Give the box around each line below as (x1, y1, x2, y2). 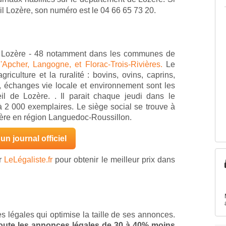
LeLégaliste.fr (4, 155, 53, 164)
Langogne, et (33, 60, 85, 69)
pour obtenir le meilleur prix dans (52, 155, 176, 164)
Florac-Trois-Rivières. (85, 60, 162, 69)
